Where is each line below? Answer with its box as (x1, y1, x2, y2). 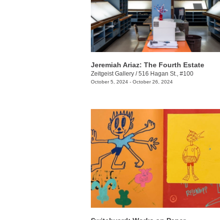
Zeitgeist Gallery (91, 70, 134, 77)
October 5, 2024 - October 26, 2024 (91, 79, 173, 84)
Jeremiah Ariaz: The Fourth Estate (91, 60, 204, 69)
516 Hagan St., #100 (138, 70, 193, 77)
